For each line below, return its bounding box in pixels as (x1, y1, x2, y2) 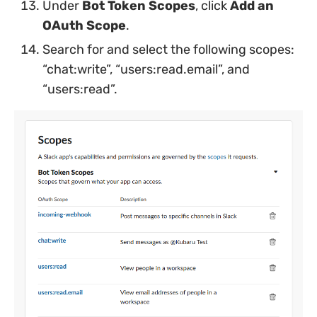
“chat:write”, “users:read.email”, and (42, 61, 250, 77)
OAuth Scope (42, 17, 126, 33)
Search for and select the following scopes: (42, 41, 294, 57)
